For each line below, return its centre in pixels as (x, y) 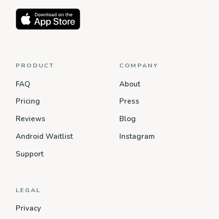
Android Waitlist (44, 136)
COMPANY (139, 66)
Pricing (28, 101)
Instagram (137, 136)
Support (30, 154)
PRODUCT (35, 66)
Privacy (28, 208)
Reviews (31, 119)
